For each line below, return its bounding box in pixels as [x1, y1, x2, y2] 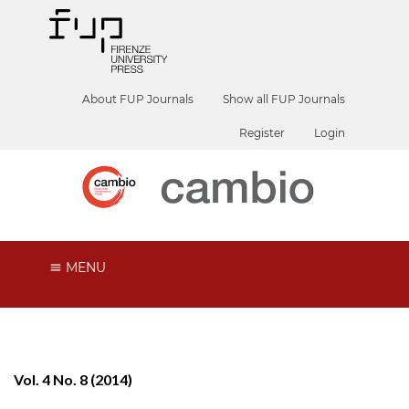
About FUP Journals [82, 92, 194, 106]
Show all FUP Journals [223, 92, 346, 106]
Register [239, 126, 286, 140]
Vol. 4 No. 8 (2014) [14, 370, 132, 388]
